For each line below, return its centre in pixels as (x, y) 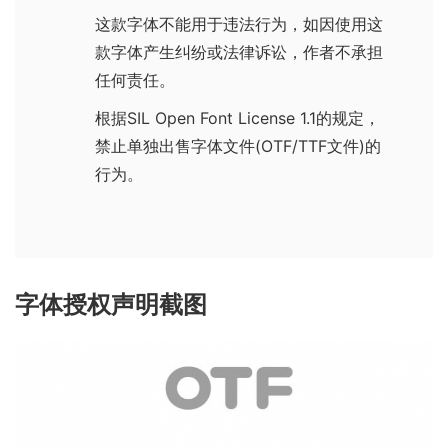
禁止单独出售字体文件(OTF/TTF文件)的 (238, 145)
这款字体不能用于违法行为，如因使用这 (239, 23)
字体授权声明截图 (111, 304)
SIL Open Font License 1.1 (221, 117)
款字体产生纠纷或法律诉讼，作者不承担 (239, 51)
